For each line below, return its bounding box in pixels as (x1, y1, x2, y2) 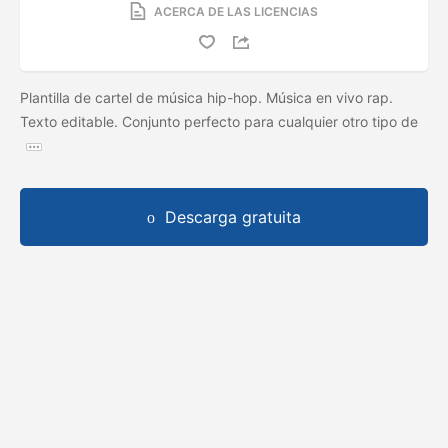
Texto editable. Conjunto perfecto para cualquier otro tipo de (20, 112, 418, 130)
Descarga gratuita (165, 206, 301, 227)
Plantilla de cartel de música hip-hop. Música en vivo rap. (20, 88, 393, 106)
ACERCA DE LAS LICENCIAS (154, 3, 318, 19)
